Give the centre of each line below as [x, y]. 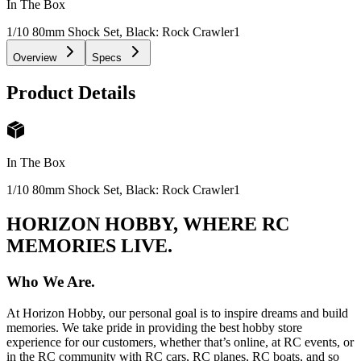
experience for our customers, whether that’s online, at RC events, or [180, 342]
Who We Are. [51, 281]
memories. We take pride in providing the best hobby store [154, 327]
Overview [35, 58]
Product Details [71, 93]
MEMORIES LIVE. [89, 246]
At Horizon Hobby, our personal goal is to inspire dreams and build [177, 313]
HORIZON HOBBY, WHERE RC [148, 224]
